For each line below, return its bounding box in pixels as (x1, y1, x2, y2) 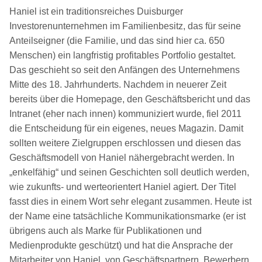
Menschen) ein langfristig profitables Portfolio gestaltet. (9, 50, 236, 60)
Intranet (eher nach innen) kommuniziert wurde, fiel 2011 (9, 108, 242, 119)
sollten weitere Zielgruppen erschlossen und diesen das (9, 137, 241, 148)
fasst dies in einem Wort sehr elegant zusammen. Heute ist (9, 196, 251, 206)
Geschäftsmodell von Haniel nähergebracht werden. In (9, 152, 235, 163)
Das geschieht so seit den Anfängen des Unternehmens (9, 64, 240, 75)
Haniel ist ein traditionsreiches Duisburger (9, 6, 183, 16)
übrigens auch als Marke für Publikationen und (9, 225, 202, 236)
